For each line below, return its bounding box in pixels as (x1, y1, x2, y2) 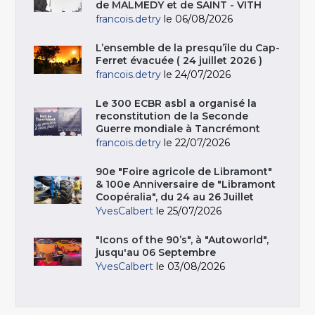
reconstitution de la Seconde (96, 109, 249, 122)
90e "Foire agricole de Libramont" (96, 165, 273, 178)
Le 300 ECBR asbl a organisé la (96, 96, 257, 110)
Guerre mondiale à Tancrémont (96, 122, 261, 135)
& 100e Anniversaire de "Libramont (96, 177, 276, 191)
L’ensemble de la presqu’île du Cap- (96, 41, 281, 54)
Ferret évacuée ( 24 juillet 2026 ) (96, 53, 263, 67)
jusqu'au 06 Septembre (96, 245, 217, 259)
